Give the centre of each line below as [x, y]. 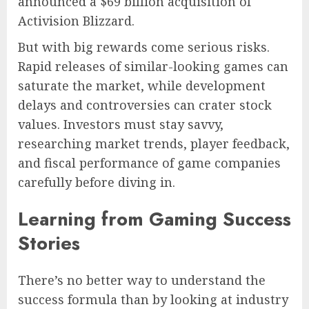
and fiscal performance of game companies [149, 162]
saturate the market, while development [142, 85]
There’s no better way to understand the [142, 280]
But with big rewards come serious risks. [144, 47]
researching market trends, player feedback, [154, 143]
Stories [49, 243]
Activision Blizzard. [76, 20]
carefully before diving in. [97, 182]
